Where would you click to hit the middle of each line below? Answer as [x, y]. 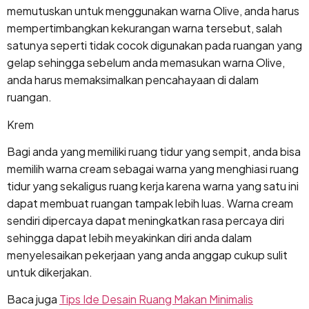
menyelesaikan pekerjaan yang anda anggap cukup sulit [147, 255]
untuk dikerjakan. [50, 272]
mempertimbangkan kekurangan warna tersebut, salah [144, 28]
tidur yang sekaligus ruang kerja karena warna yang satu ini [153, 186]
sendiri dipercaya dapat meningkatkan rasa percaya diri [146, 220]
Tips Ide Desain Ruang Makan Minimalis [156, 299]
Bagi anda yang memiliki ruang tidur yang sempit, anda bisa [154, 151]
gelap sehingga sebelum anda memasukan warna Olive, [146, 63]
